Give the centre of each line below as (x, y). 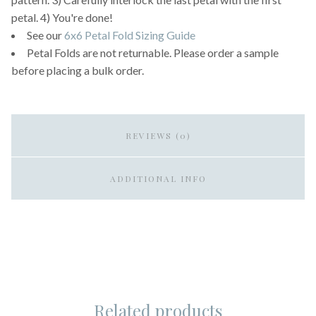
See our (45, 35)
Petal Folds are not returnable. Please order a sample (153, 53)
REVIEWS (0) (158, 135)
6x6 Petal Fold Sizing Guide (130, 35)
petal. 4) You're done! (62, 17)
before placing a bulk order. (78, 70)
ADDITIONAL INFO (158, 178)
